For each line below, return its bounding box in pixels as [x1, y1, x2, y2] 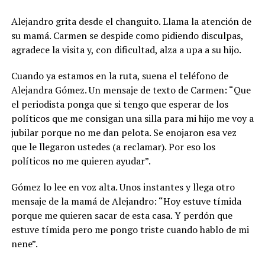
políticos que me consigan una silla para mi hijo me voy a [11, 112, 254, 125]
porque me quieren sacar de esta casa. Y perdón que [11, 209, 232, 222]
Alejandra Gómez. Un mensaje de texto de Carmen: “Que [11, 83, 251, 96]
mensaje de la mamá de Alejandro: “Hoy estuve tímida [11, 195, 241, 208]
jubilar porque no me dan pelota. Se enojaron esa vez [11, 126, 237, 139]
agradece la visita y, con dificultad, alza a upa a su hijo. [11, 43, 241, 56]
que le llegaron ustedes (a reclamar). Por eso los [11, 140, 215, 153]
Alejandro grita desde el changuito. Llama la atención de [11, 15, 251, 28]
